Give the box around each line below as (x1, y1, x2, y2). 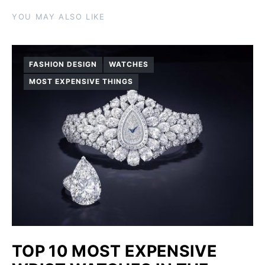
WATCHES (109, 60, 148, 69)
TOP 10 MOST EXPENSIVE (12, 241, 218, 261)
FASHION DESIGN (29, 60, 97, 69)
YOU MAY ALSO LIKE (12, 11, 105, 21)
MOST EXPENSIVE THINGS (29, 77, 133, 86)
